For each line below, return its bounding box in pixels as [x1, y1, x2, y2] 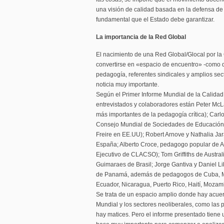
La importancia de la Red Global [96, 33, 186, 40]
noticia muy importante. [96, 81, 159, 88]
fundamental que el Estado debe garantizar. [96, 16, 214, 23]
